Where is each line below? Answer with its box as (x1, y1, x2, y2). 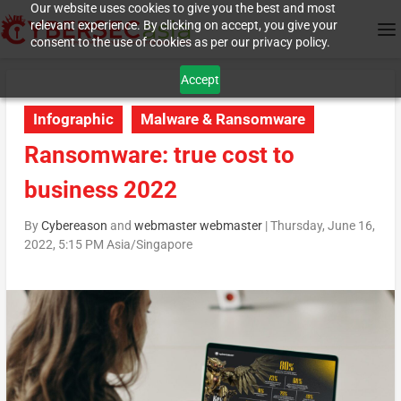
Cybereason (40, 218, 107, 234)
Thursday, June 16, (269, 218, 375, 234)
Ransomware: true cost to (23, 141, 294, 169)
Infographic (32, 110, 114, 129)
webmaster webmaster (133, 218, 262, 234)
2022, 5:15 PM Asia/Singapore (23, 237, 192, 252)
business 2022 (23, 176, 177, 204)
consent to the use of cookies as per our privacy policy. (30, 35, 330, 49)
